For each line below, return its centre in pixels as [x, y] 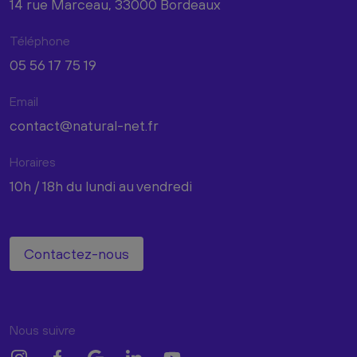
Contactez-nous [76, 253]
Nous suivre [43, 330]
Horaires [33, 161]
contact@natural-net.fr [84, 125]
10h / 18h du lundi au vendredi [101, 186]
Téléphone [40, 40]
